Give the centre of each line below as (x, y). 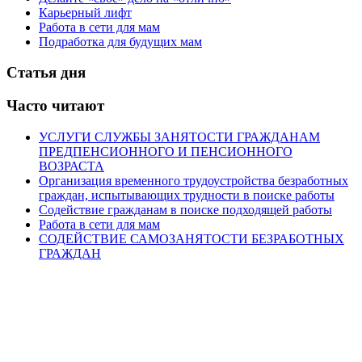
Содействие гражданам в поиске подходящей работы (185, 209)
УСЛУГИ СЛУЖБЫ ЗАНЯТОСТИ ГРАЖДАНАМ (179, 137)
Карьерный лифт (85, 12)
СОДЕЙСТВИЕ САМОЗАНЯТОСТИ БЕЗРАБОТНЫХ (192, 238)
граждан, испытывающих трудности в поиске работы (187, 195)
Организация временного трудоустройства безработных (194, 180)
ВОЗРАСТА (72, 166)
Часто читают (55, 106)
